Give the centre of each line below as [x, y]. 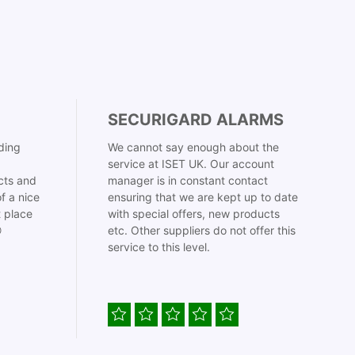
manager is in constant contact [188, 180]
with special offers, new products [194, 214]
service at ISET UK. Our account [191, 164]
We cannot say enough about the [193, 147]
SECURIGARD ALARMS [196, 120]
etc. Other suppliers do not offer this [202, 230]
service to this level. [159, 247]
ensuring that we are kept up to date [203, 197]
